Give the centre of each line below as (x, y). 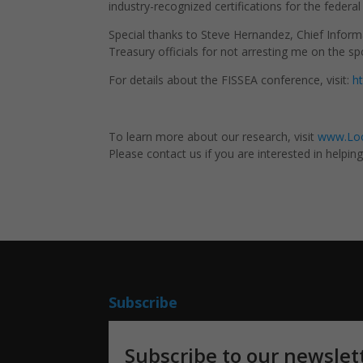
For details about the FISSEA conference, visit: (231, 80)
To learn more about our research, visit (214, 137)
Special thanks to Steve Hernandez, (203, 35)
